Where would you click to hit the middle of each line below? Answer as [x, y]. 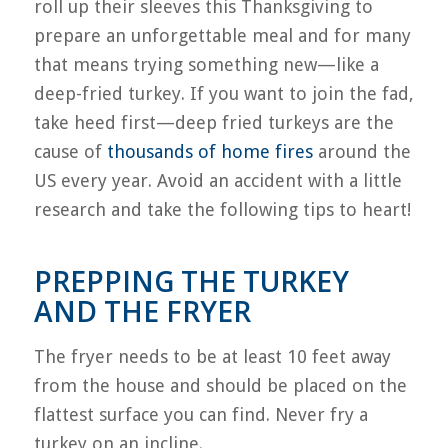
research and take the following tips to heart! [222, 210]
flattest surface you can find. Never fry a [200, 414]
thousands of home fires [209, 152]
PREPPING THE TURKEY [191, 281]
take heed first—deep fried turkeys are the [213, 123]
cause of [70, 152]
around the [361, 152]
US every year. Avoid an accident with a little [217, 181]
